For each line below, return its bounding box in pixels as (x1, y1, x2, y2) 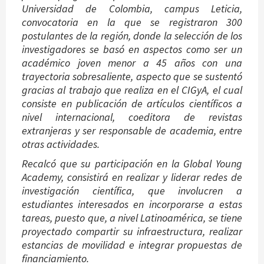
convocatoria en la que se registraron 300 (22, 15, 242, 29)
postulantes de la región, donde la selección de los (22, 29, 242, 43)
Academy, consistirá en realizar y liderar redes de (22, 170, 242, 184)
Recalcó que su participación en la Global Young (22, 157, 242, 171)
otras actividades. (22, 137, 100, 151)
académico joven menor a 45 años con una (22, 56, 242, 70)
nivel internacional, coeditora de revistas (22, 110, 242, 124)
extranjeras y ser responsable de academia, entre (22, 124, 242, 138)
